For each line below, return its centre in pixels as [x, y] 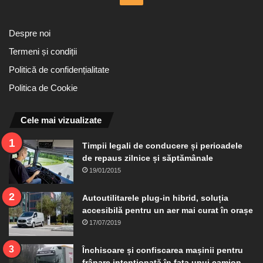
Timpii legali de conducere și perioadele [162, 145]
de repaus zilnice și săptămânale [148, 158]
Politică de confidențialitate [59, 70]
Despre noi [30, 33]
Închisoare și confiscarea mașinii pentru [163, 250]
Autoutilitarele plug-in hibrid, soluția [155, 198]
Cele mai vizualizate [61, 120]
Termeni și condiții [43, 51]
